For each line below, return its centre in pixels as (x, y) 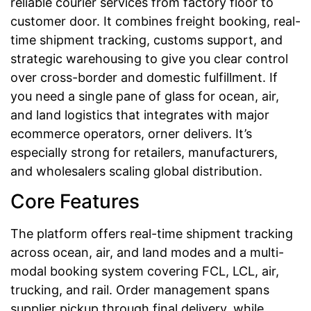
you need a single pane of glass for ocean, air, (145, 96)
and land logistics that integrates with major (140, 115)
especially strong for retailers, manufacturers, (144, 152)
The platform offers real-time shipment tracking (152, 234)
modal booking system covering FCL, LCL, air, (145, 271)
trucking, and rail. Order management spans (140, 290)
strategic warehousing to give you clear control (149, 58)
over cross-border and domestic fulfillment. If (144, 77)
